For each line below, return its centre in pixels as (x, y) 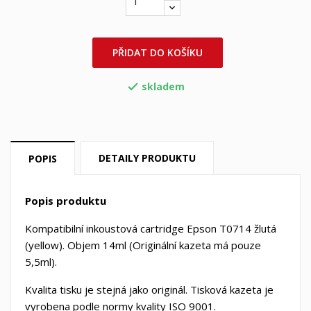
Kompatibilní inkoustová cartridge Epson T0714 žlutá (151, 229)
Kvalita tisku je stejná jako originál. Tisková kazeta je (149, 290)
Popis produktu (66, 201)
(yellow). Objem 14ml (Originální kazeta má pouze (143, 245)
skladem (163, 86)
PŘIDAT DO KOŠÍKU (158, 52)
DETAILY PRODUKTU (148, 158)
